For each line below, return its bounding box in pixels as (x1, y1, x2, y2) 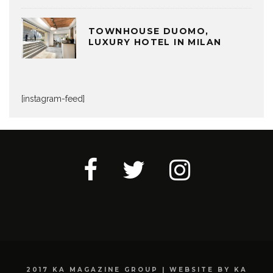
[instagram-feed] (21, 94, 85, 104)
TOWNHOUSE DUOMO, (88, 25, 209, 37)
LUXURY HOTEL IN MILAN (88, 36, 222, 48)
